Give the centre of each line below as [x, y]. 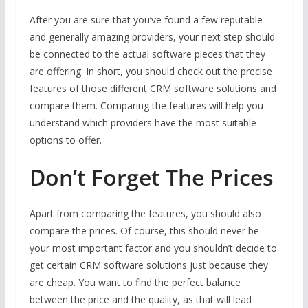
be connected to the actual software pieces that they [147, 54]
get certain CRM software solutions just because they [148, 265]
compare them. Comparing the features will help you [146, 105]
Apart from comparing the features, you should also [145, 213]
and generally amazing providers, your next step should [152, 36]
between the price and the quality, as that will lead [140, 299]
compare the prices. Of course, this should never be [144, 230]
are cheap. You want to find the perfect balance [135, 282]
